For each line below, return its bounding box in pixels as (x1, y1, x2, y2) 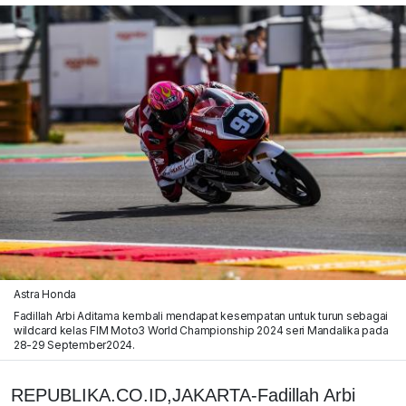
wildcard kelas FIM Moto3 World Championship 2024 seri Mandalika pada (13, 323, 389, 337)
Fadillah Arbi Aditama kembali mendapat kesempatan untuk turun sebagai (13, 308, 389, 323)
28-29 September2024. (13, 337, 136, 352)
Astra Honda (13, 286, 77, 301)
